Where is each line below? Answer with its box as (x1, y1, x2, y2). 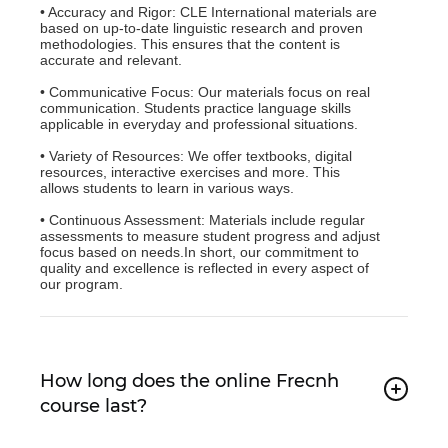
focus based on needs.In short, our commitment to (40, 243, 359, 260)
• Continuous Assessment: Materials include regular (40, 211, 365, 228)
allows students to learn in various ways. (40, 179, 294, 196)
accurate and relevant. (40, 51, 182, 68)
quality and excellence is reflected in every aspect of (40, 259, 369, 276)
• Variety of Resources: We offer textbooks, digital (40, 147, 352, 164)
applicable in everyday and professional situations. (40, 115, 358, 132)
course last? (40, 394, 147, 417)
